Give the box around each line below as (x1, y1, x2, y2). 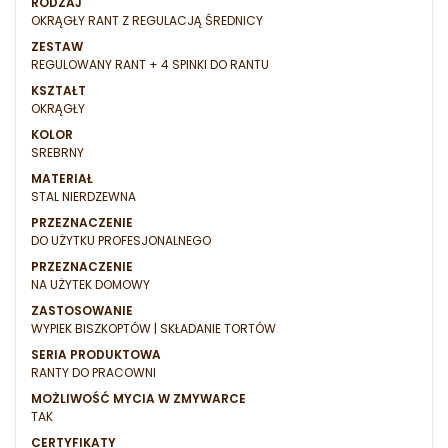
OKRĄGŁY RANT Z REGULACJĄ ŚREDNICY (31, 12, 263, 30)
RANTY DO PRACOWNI (31, 364, 156, 382)
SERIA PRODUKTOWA (31, 346, 161, 364)
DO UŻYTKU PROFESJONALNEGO (31, 232, 211, 250)
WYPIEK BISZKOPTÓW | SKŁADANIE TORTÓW (31, 320, 276, 338)
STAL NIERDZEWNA (31, 188, 136, 206)
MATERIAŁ (31, 170, 93, 188)
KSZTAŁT (31, 82, 86, 100)
